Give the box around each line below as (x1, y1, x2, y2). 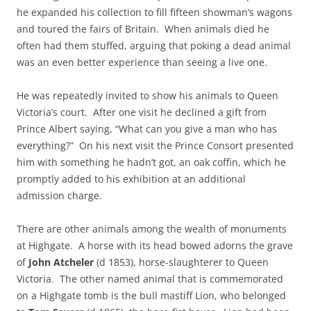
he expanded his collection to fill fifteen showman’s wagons (17, 5, 292, 19)
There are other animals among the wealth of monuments (17, 221, 287, 235)
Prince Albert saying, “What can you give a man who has (17, 121, 277, 135)
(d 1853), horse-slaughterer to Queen (94, 255, 269, 269)
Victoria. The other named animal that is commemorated (17, 271, 283, 285)
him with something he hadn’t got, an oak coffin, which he (17, 155, 286, 169)
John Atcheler (28, 255, 94, 269)
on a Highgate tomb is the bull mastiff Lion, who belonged (17, 288, 286, 302)
